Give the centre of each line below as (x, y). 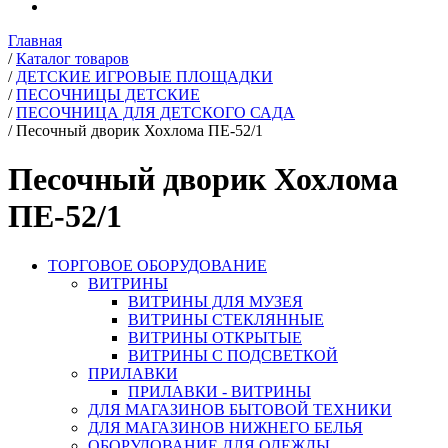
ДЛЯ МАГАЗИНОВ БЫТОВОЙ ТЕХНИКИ (240, 409)
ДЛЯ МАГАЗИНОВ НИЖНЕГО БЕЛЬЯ (225, 427)
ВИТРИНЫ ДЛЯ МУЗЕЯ (215, 301)
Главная (35, 40)
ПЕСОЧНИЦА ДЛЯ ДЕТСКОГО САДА (155, 112)
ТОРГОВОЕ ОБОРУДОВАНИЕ (157, 265)
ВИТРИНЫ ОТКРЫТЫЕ (215, 337)
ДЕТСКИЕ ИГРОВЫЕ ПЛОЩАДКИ (144, 76)
